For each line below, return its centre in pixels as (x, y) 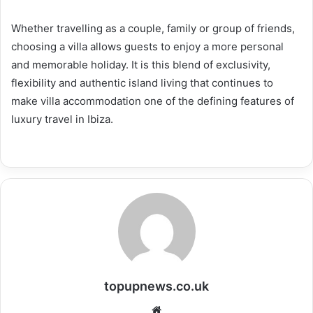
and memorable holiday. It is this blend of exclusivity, (141, 64)
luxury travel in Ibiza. (62, 119)
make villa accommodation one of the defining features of (153, 101)
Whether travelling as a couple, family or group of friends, (153, 28)
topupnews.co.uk (156, 286)
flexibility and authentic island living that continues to (142, 82)
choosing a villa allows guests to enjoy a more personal (147, 46)
